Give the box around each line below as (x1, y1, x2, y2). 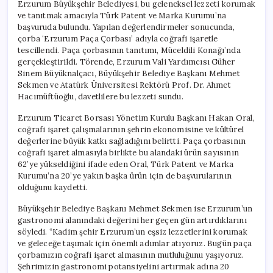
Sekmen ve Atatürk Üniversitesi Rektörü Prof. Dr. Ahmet (18, 79, 231, 90)
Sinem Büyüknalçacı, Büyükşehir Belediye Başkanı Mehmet (18, 68, 240, 79)
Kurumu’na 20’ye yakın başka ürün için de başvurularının (18, 170, 232, 181)
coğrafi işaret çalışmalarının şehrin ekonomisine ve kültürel (18, 124, 244, 135)
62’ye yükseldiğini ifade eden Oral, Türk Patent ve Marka (18, 158, 234, 169)
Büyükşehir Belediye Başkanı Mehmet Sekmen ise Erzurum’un (18, 203, 253, 214)
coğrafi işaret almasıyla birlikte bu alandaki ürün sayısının (18, 147, 239, 158)
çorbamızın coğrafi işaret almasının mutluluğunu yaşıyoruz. (18, 249, 244, 260)
